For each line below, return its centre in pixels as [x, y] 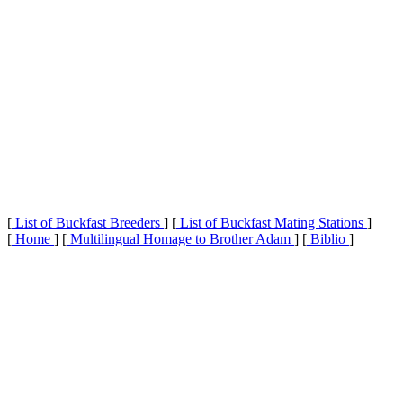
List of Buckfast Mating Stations [272, 222]
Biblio [328, 238]
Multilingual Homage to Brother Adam [180, 238]
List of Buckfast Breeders [88, 222]
